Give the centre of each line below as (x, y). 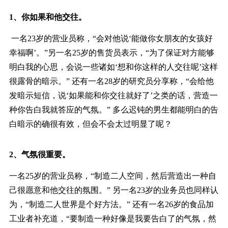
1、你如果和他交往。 (48, 17)
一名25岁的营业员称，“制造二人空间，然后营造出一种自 (112, 176)
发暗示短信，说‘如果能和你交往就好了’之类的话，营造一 (113, 96)
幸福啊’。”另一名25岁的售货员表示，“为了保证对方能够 (111, 53)
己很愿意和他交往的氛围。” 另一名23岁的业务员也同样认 (113, 190)
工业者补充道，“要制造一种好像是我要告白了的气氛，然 (112, 219)
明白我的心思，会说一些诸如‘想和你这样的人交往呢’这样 (113, 67)
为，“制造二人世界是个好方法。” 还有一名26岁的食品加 (111, 205)
